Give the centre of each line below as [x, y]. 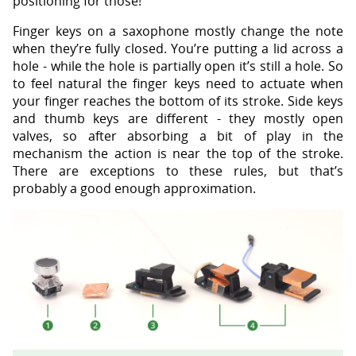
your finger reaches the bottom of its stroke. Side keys [178, 101]
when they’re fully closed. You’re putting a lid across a [178, 48]
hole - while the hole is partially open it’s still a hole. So [178, 66]
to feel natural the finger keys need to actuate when [178, 83]
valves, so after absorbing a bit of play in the [178, 136]
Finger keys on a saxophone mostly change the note [178, 31]
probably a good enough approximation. [134, 188]
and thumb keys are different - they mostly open [178, 118]
